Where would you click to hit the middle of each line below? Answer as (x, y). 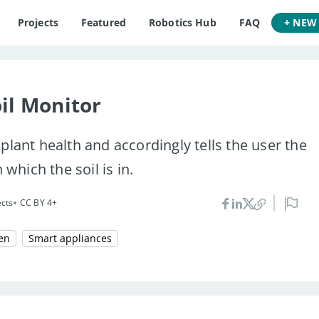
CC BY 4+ (39, 203)
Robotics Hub (183, 22)
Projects (38, 22)
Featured (104, 22)
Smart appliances (70, 238)
